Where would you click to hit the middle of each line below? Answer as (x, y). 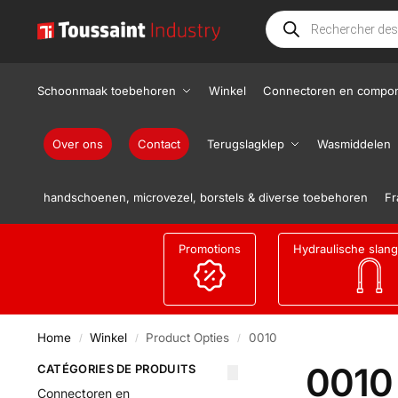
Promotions (210, 249)
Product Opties (188, 338)
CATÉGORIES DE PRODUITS (116, 369)
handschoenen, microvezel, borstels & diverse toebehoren (206, 197)
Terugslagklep (245, 144)
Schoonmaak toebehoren (106, 91)
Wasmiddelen (354, 144)
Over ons (78, 144)
